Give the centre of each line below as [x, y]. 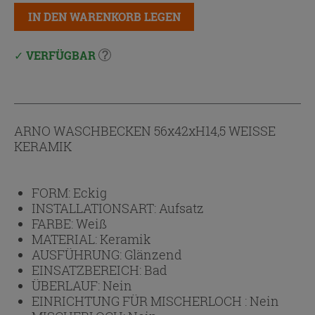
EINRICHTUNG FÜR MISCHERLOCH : [141, 301]
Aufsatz [181, 208]
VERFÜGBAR [61, 55]
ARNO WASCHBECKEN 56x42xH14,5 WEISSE [145, 130]
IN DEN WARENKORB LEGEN [104, 16]
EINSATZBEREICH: [88, 270]
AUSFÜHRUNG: [78, 254]
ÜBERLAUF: [67, 285]
